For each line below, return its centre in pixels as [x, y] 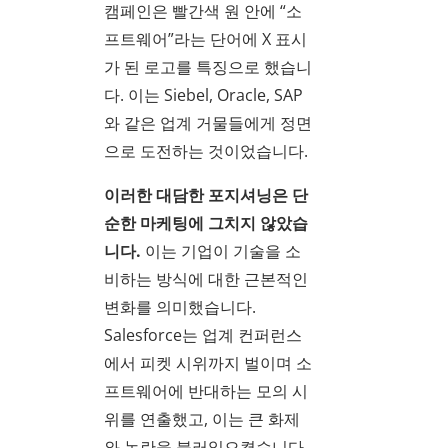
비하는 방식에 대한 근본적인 [206, 279]
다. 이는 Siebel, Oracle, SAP [203, 95]
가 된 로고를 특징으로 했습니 [208, 67]
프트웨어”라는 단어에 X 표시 [205, 39]
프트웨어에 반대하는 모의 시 [206, 391]
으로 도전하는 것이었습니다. [206, 151]
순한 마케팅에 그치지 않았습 [206, 223]
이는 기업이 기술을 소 [221, 251]
